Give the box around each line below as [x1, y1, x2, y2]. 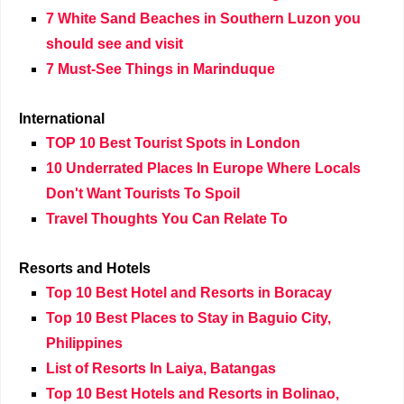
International [19, 111, 105, 126]
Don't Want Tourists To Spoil [46, 186, 240, 201]
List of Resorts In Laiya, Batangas [46, 361, 276, 376]
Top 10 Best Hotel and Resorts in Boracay [46, 285, 332, 300]
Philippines [46, 335, 123, 351]
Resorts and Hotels [19, 261, 151, 276]
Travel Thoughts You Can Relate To [46, 211, 288, 226]
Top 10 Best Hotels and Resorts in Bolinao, [46, 386, 339, 401]
